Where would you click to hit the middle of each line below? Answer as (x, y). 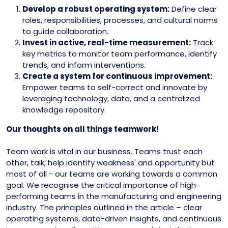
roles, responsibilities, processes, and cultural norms (120, 20)
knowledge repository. (64, 109)
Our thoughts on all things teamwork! (82, 129)
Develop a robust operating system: (96, 9)
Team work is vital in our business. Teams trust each (104, 151)
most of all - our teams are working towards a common (112, 174)
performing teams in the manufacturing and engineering (114, 196)
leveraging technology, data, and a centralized (111, 98)
